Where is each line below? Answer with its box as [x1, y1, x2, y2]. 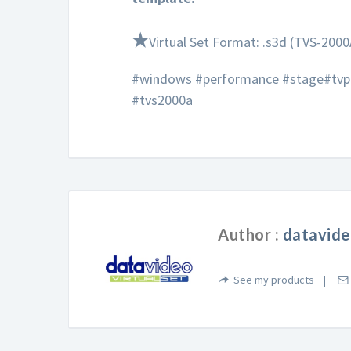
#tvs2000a [132, 91, 193, 110]
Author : [218, 225, 283, 244]
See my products [233, 273, 314, 288]
